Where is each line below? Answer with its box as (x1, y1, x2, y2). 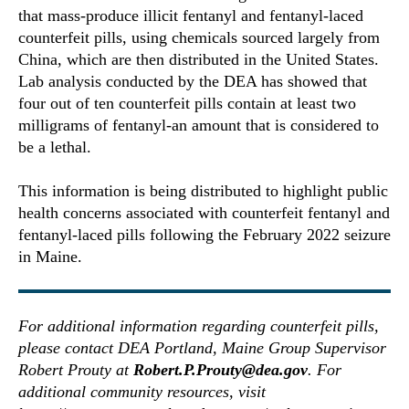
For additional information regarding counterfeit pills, (18, 317, 379, 336)
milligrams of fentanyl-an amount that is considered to (18, 116, 379, 135)
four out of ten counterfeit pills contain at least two (18, 94, 356, 113)
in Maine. (18, 247, 82, 267)
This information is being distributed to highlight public (18, 182, 388, 201)
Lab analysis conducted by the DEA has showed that (18, 72, 367, 91)
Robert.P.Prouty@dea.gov (133, 361, 308, 380)
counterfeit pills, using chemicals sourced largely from (18, 28, 380, 47)
